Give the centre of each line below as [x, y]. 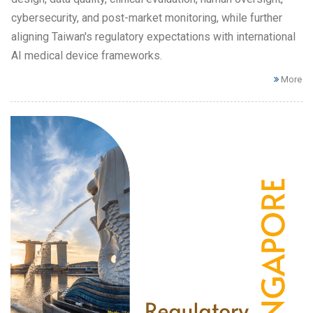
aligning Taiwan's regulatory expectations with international [153, 37]
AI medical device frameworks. [87, 56]
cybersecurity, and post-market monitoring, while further [147, 18]
